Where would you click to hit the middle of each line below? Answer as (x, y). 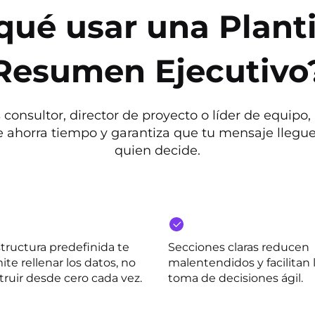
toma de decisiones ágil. (236, 278)
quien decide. (157, 150)
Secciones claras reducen (239, 247)
